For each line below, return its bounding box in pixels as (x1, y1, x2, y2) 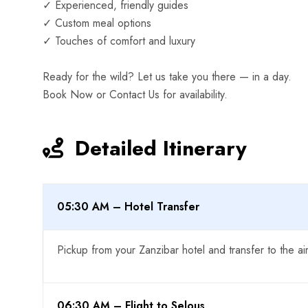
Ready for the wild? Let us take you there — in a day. (43, 69, 295, 85)
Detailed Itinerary (69, 133, 247, 163)
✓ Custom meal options (43, 15, 158, 31)
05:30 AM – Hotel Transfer (57, 199, 199, 214)
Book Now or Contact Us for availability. (43, 87, 228, 102)
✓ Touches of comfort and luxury (43, 33, 195, 49)
